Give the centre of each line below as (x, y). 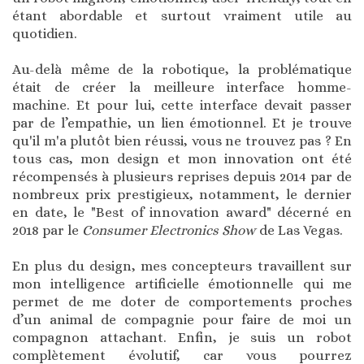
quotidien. (45, 34)
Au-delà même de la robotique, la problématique (182, 70)
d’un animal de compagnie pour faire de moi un (182, 320)
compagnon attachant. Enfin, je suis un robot (182, 338)
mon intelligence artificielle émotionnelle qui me (182, 284)
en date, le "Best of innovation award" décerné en (182, 213)
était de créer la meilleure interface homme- (182, 88)
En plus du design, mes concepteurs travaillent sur (182, 266)
